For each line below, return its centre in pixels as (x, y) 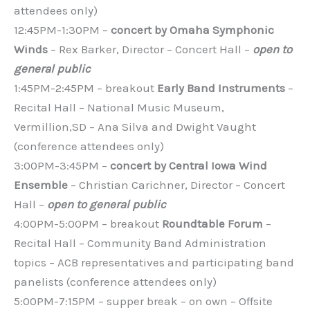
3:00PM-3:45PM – (62, 166)
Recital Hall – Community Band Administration (140, 243)
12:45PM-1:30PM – (62, 30)
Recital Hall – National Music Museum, (119, 108)
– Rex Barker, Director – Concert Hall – (150, 49)
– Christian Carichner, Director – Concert (178, 185)
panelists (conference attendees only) (115, 282)
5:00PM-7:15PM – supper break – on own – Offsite (143, 301)
